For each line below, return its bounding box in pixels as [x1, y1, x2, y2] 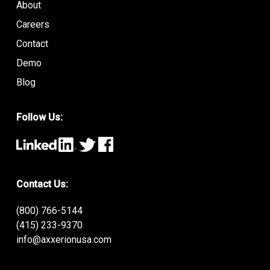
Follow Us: [16, 111, 63, 123]
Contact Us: [16, 178, 68, 190]
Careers [16, 19, 49, 30]
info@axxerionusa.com [16, 234, 111, 245]
